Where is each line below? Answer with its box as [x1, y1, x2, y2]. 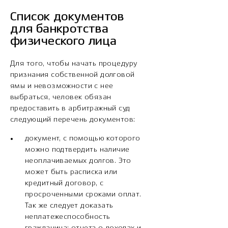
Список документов [10, 11, 124, 23]
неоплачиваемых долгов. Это [25, 157, 131, 164]
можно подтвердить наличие [25, 146, 130, 153]
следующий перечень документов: [10, 116, 135, 123]
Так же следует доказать [25, 202, 113, 209]
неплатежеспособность [25, 213, 110, 220]
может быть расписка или [25, 168, 118, 176]
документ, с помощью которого [25, 134, 140, 142]
